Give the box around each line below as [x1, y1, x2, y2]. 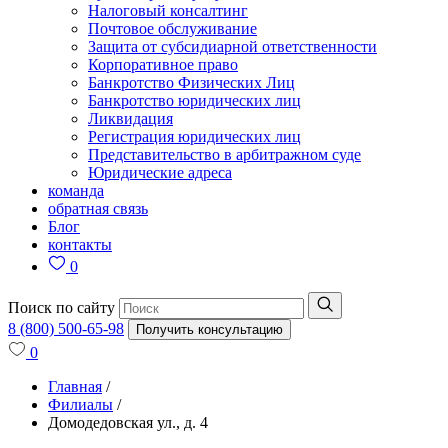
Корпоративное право [88, 56, 238, 73]
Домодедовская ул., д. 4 [48, 414, 208, 431]
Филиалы [48, 396, 113, 413]
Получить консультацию [136, 322, 283, 337]
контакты [48, 236, 112, 253]
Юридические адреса [88, 164, 232, 181]
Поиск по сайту [8, 299, 115, 316]
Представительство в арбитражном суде [88, 146, 361, 163]
